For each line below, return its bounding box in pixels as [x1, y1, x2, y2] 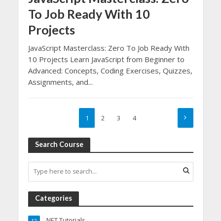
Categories [35, 193, 72, 202]
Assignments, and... [28, 76, 93, 87]
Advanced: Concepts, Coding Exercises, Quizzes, [28, 65, 192, 75]
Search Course [35, 140, 83, 148]
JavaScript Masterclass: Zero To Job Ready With [28, 42, 189, 53]
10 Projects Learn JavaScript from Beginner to [28, 54, 184, 64]
